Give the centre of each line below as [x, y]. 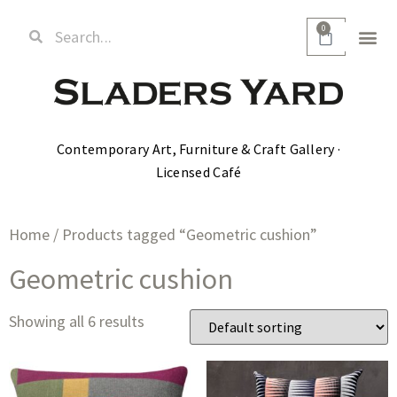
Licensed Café [198, 171]
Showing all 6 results [77, 322]
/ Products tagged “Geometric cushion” [183, 235]
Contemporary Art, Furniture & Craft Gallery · [198, 148]
